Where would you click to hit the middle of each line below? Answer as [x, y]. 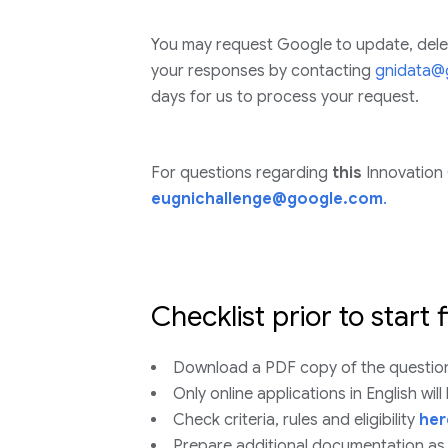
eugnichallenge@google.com [266, 199]
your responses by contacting [262, 71]
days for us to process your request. [284, 97]
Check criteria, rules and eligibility [295, 420]
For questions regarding [241, 173]
